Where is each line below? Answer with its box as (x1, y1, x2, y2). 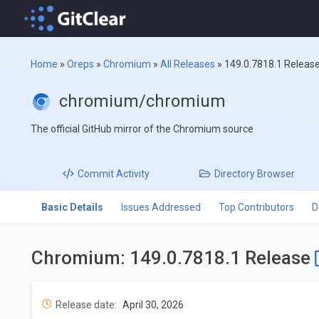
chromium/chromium (59, 91, 226, 112)
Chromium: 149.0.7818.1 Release (31, 247, 315, 269)
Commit (78, 168, 115, 180)
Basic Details (41, 202, 103, 214)
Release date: (55, 298, 117, 310)
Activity (114, 168, 150, 180)
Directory (214, 168, 256, 180)
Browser (255, 168, 296, 180)
